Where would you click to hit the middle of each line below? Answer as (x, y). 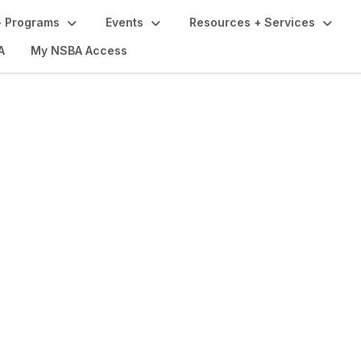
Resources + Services (252, 22)
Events (124, 22)
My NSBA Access (79, 50)
